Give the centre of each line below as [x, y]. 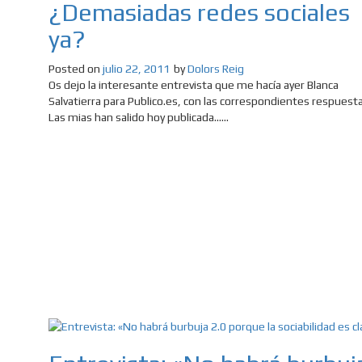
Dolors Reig [216, 68]
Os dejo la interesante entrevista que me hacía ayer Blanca [194, 84]
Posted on [76, 68]
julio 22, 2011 [136, 68]
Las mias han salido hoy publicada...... [139, 117]
